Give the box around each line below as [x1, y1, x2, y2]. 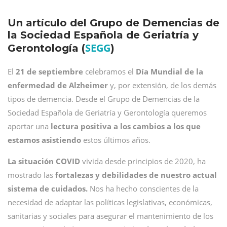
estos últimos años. [81, 135, 150, 145]
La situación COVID [8, 156, 80, 166]
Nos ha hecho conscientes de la [88, 183, 199, 194]
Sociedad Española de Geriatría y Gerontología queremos [8, 107, 207, 118]
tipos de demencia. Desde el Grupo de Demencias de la [8, 94, 200, 104]
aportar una [8, 121, 51, 131]
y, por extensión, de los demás [108, 80, 216, 90]
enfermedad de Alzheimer [8, 80, 108, 90]
